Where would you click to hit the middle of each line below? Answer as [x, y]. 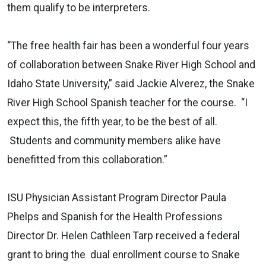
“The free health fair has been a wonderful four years [128, 45]
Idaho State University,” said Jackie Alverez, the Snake [131, 83]
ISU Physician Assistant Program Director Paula [117, 197]
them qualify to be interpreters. [79, 7]
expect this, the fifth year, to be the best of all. [112, 121]
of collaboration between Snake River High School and [131, 64]
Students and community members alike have [114, 140]
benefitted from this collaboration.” [88, 159]
